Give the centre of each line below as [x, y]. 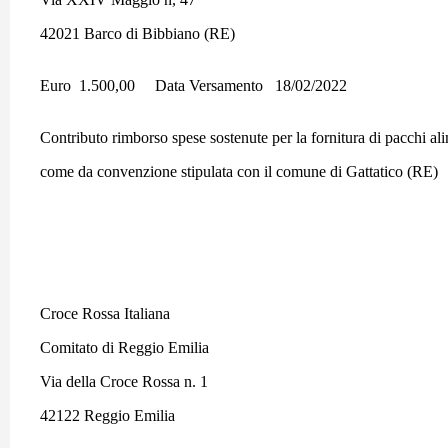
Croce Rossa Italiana [105, 313]
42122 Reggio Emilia [109, 415]
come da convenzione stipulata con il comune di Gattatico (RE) [241, 171]
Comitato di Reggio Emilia [124, 347]
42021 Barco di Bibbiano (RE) [137, 33]
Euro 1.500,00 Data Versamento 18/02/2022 [193, 85]
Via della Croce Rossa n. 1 [124, 381]
